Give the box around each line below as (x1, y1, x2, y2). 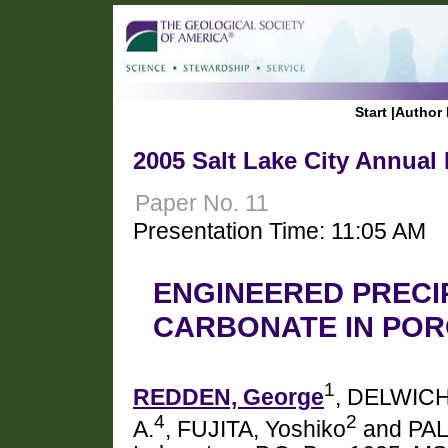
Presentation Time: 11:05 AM (133, 218, 426, 244)
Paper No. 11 (135, 190, 269, 216)
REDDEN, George (133, 384, 324, 410)
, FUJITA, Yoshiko (165, 416, 346, 442)
